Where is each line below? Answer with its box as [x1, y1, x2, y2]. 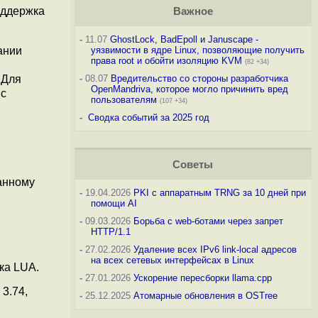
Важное [172, 6, 213, 17]
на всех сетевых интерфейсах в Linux [90, 255, 254, 265]
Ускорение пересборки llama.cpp [133, 273, 272, 283]
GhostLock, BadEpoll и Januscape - [109, 34, 258, 45]
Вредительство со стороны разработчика [110, 73, 288, 84]
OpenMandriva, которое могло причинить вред [90, 84, 288, 94]
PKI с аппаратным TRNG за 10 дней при [133, 187, 306, 198]
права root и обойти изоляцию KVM [90, 55, 242, 66]
